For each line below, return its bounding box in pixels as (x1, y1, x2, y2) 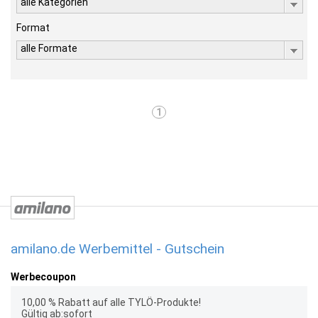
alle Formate (21, 43, 77, 54)
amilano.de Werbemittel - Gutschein (11, 241, 224, 257)
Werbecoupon (11, 271, 76, 283)
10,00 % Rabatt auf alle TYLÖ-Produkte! (21, 297, 201, 308)
